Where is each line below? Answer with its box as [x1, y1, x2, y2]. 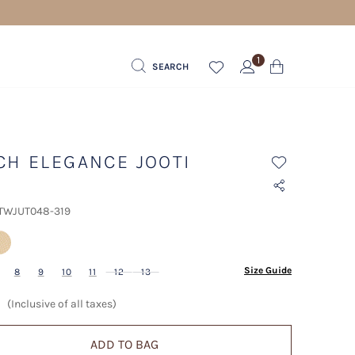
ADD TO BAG [90, 337, 159, 352]
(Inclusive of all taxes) [6, 297, 116, 311]
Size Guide [243, 265, 292, 276]
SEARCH [152, 60, 189, 72]
